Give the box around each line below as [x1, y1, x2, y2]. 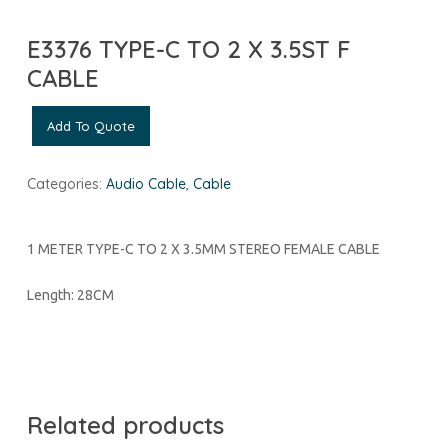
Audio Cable [105, 174, 186, 193]
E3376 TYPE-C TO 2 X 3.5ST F [26, 33, 351, 64]
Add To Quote [46, 117, 135, 134]
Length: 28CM [26, 286, 114, 303]
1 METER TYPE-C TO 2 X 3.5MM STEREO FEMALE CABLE [26, 240, 380, 257]
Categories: [26, 174, 106, 193]
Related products [26, 409, 224, 440]
